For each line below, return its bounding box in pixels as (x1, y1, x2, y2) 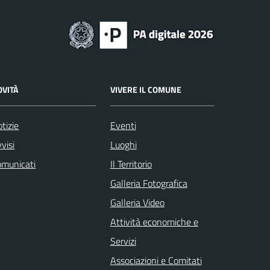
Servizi (110, 233, 136, 248)
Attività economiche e (110, 214, 198, 229)
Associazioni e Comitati (110, 253, 202, 268)
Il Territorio (110, 156, 152, 171)
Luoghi (110, 137, 137, 152)
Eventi (110, 118, 136, 133)
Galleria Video (110, 195, 165, 210)
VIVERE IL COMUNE (110, 83, 181, 96)
